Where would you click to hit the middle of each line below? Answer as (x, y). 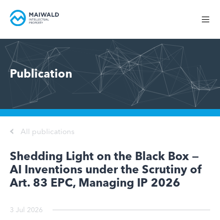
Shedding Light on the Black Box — (104, 156)
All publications (48, 131)
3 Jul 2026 (26, 210)
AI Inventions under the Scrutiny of (106, 169)
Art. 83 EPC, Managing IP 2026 (95, 183)
